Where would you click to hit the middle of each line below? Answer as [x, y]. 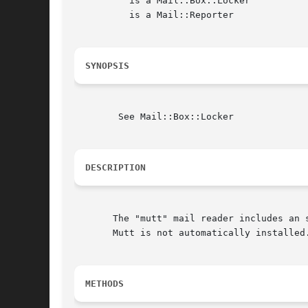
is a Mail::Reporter [96, 15]
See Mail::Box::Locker [96, 117]
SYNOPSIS [107, 66]
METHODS [104, 284]
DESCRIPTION [115, 168]
